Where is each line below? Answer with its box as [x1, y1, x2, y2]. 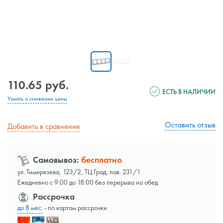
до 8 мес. [17, 203, 43, 213]
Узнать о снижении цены [7, 95, 67, 103]
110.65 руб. [7, 77, 69, 93]
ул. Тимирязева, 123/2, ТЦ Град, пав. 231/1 [17, 167, 141, 177]
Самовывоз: [31, 154, 81, 166]
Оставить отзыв [165, 119, 216, 130]
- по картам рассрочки [43, 203, 107, 213]
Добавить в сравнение [7, 120, 80, 131]
